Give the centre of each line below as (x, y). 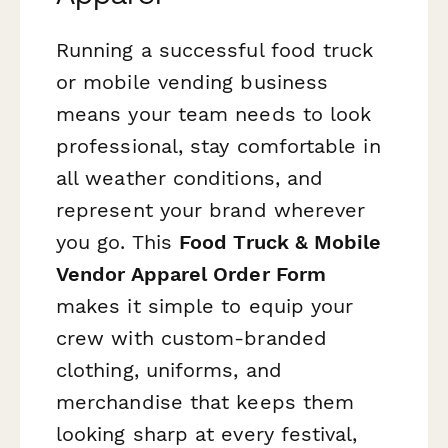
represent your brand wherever (211, 210)
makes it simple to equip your (205, 306)
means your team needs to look (214, 114)
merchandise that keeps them (205, 402)
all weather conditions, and (190, 178)
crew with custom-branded (191, 338)
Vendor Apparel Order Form (191, 274)
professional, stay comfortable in (218, 146)
